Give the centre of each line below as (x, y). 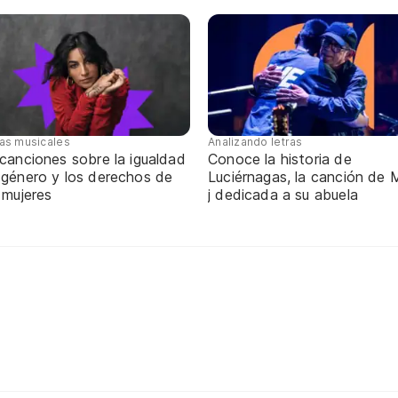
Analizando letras (255, 141)
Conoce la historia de (280, 159)
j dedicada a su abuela (283, 194)
